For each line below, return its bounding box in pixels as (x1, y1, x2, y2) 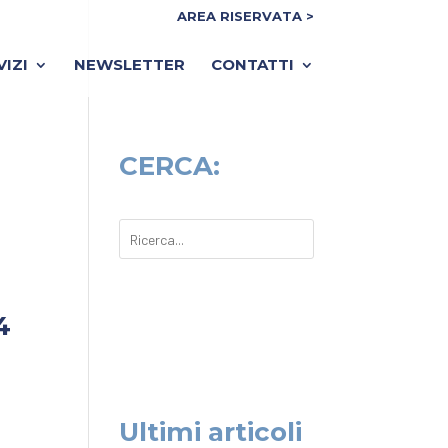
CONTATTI (210, 54, 294, 74)
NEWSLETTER (73, 54, 185, 74)
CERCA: (119, 150, 221, 182)
